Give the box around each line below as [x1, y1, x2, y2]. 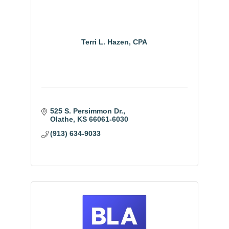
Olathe [50, 115, 74, 124]
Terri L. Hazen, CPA [81, 38, 148, 47]
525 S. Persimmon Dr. [50, 107, 124, 116]
